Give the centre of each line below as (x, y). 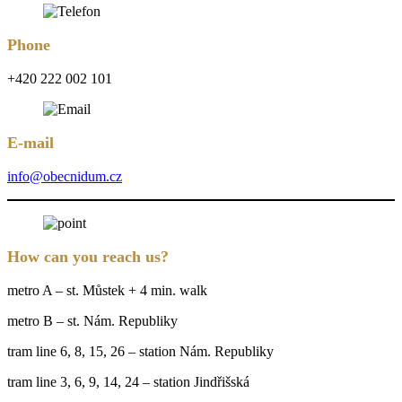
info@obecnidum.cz (65, 176)
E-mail (31, 142)
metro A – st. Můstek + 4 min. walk (107, 290)
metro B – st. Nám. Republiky (92, 320)
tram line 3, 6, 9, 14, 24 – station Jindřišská (128, 381)
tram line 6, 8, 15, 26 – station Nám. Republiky (140, 351)
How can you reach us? (88, 256)
